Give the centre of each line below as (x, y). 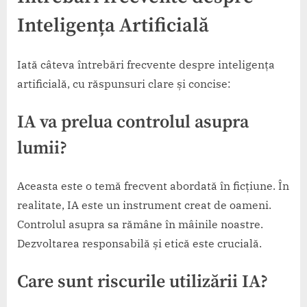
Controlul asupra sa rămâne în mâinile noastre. (140, 224)
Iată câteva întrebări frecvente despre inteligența (146, 64)
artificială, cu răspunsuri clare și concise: (124, 83)
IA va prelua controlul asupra (133, 122)
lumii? (42, 148)
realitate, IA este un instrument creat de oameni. (144, 205)
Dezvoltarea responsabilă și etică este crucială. (139, 243)
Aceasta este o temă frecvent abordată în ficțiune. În (153, 185)
